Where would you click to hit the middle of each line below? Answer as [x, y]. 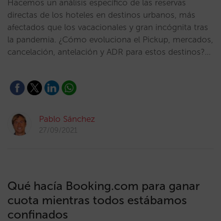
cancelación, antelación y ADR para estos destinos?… [109, 52]
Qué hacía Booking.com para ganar [104, 186]
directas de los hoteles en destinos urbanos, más [101, 15]
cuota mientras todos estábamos [97, 200]
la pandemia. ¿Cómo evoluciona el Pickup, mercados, [110, 39]
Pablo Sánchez [67, 119]
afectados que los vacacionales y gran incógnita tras [108, 27]
